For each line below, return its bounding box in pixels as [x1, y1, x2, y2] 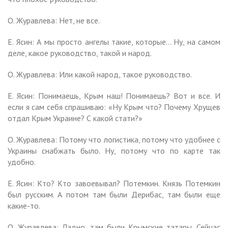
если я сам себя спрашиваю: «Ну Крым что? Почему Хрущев [8, 101, 220, 112]
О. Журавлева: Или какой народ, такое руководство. [8, 69, 192, 79]
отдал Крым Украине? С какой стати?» [8, 112, 142, 123]
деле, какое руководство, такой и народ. [8, 47, 152, 58]
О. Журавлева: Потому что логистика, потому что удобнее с [8, 134, 220, 145]
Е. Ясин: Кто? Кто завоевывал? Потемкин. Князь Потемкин [8, 178, 220, 188]
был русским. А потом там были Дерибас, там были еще [8, 189, 220, 199]
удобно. [8, 156, 36, 167]
